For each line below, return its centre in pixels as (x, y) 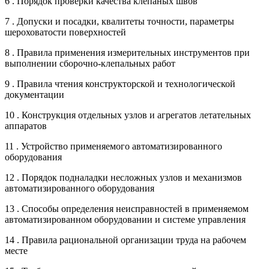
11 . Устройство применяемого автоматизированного (113, 146)
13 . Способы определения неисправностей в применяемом (127, 208)
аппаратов (26, 125)
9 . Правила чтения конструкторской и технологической (120, 83)
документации (35, 94)
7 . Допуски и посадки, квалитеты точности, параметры (119, 21)
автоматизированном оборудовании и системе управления (125, 219)
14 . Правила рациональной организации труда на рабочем (125, 240)
